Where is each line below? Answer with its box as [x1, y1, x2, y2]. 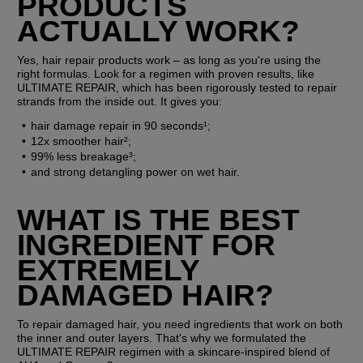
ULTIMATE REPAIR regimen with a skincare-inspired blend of [17, 344, 331, 358]
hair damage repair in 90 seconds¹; [30, 118, 211, 132]
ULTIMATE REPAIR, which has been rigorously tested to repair [17, 80, 338, 94]
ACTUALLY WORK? [17, 13, 301, 48]
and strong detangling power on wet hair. [30, 164, 240, 178]
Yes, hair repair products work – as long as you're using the [17, 53, 322, 66]
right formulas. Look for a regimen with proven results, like [17, 66, 315, 80]
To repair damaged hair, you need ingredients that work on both [17, 317, 344, 331]
